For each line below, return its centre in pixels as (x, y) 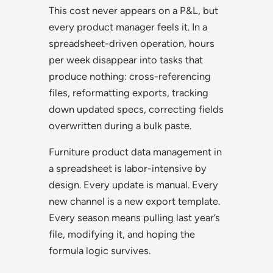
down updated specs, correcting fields (136, 109)
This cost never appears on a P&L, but (133, 10)
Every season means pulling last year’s (134, 217)
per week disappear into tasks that (126, 59)
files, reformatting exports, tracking (129, 92)
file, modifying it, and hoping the (122, 234)
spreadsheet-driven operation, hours (132, 43)
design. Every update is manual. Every (133, 184)
